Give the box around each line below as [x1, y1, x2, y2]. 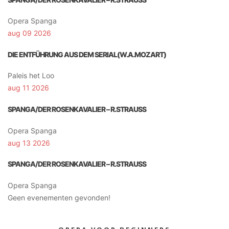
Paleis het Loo [8, 71, 54, 80]
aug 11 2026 [8, 83, 49, 93]
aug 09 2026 [8, 29, 51, 38]
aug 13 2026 [8, 138, 50, 147]
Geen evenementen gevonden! [8, 193, 110, 202]
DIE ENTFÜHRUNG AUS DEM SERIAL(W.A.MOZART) [8, 50, 166, 59]
